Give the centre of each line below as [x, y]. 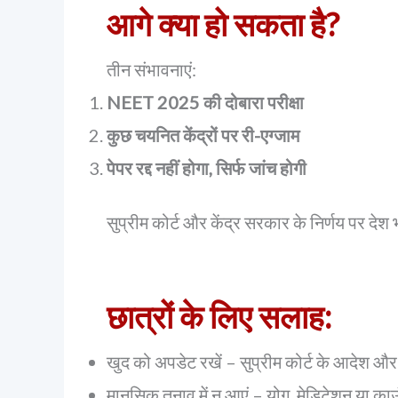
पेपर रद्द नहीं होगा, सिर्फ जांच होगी [207, 168]
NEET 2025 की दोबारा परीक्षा [205, 102]
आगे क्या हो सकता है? [223, 24]
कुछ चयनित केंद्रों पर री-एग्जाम [203, 135]
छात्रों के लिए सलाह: [219, 316]
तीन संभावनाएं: [151, 69]
